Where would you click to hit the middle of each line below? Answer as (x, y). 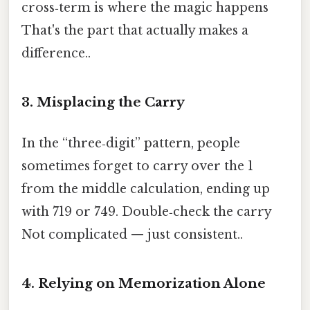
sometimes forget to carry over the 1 (137, 166)
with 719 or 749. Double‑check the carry (146, 212)
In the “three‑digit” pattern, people (131, 144)
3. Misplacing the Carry (103, 102)
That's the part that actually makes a (135, 31)
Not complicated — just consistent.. (132, 235)
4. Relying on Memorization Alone (144, 284)
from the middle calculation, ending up (146, 189)
